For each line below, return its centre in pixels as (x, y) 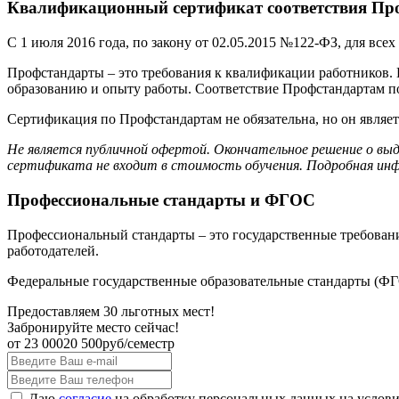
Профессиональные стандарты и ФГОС (161, 199)
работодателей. (53, 250)
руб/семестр (138, 343)
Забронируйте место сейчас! (93, 327)
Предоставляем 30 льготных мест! (111, 311)
